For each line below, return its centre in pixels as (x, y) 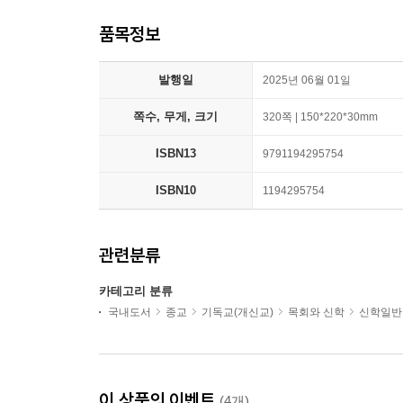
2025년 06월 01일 (307, 80)
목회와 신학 (316, 312)
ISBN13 (175, 153)
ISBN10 (175, 190)
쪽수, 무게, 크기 (175, 116)
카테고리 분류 (136, 291)
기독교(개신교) (237, 312)
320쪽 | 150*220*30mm (320, 117)
